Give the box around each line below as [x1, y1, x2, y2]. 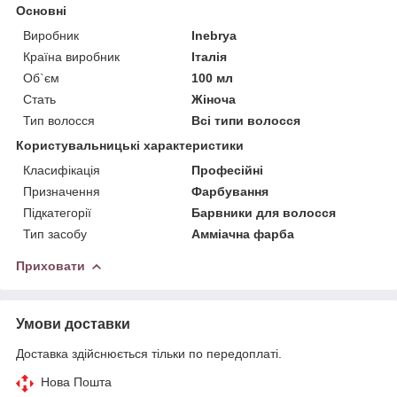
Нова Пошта [41, 374, 112, 389]
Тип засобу [23, 226, 87, 241]
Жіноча [191, 91, 237, 106]
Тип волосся [23, 113, 95, 128]
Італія [191, 49, 228, 64]
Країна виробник [23, 49, 120, 64]
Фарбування [191, 183, 269, 198]
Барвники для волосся [191, 205, 337, 220]
